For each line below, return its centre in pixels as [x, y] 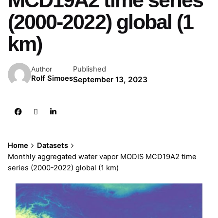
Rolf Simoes [52, 79]
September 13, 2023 [110, 79]
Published [90, 69]
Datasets [52, 145]
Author [42, 69]
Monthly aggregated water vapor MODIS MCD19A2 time [102, 156]
